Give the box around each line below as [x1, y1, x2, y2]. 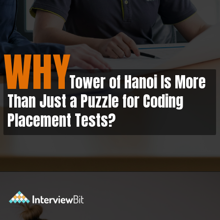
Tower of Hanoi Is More [7, 71, 206, 94]
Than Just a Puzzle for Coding [7, 90, 184, 113]
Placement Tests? [7, 109, 116, 132]
